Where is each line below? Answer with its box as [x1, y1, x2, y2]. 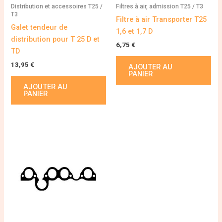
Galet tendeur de [11, 23, 68, 32]
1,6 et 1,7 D [116, 27, 153, 36]
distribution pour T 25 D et [11, 35, 100, 44]
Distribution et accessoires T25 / [11, 2, 103, 10]
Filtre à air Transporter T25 [116, 15, 207, 24]
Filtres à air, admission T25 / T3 [116, 2, 203, 10]
